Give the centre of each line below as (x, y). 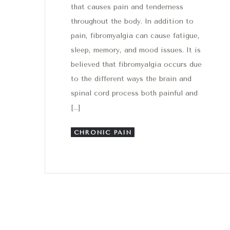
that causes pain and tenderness (127, 7)
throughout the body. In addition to (132, 21)
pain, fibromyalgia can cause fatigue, (135, 35)
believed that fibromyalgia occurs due (136, 64)
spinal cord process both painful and (134, 93)
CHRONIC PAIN (103, 133)
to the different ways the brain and (131, 79)
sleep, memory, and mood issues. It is (136, 50)
